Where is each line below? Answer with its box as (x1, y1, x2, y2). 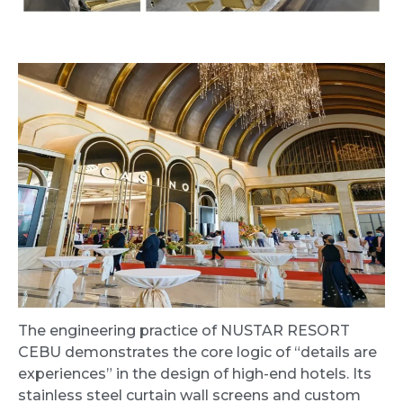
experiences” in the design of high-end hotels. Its (18, 365, 372, 383)
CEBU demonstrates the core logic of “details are (18, 344, 377, 362)
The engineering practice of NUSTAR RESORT (18, 322, 350, 340)
